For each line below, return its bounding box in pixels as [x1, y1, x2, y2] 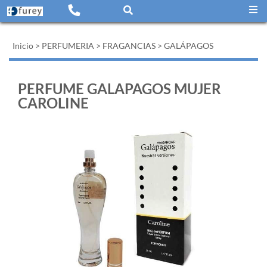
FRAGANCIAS [103, 41, 156, 51]
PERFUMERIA [42, 41, 94, 51]
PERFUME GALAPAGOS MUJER [18, 80, 221, 97]
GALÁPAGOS [164, 41, 213, 51]
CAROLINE [18, 94, 89, 111]
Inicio [13, 41, 33, 51]
